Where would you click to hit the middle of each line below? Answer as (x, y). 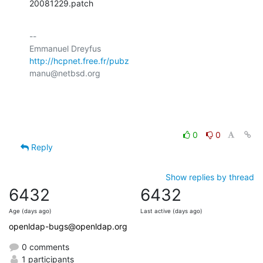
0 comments (44, 247)
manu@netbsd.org (65, 73)
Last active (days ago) (171, 211)
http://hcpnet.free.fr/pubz (79, 60)
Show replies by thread (210, 177)
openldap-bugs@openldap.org (68, 226)
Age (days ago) (30, 211)
